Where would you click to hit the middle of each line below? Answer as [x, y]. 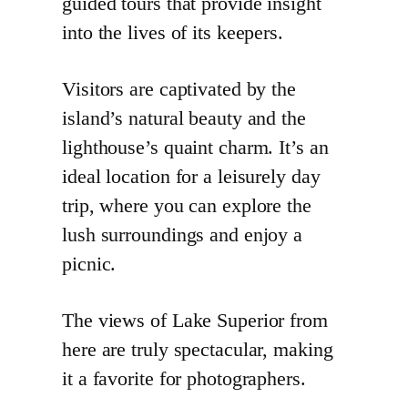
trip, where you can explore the [187, 206]
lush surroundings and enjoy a [183, 235]
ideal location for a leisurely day [191, 177]
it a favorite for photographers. [184, 379]
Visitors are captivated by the [179, 90]
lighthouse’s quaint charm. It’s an [195, 148]
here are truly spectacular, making [198, 350]
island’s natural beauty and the [184, 119]
